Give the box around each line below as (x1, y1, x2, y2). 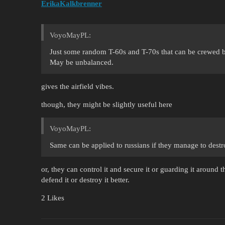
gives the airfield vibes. (41, 82, 114, 90)
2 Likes (41, 193, 64, 202)
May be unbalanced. (50, 58, 114, 66)
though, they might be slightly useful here (41, 100, 172, 108)
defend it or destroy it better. (41, 175, 130, 184)
